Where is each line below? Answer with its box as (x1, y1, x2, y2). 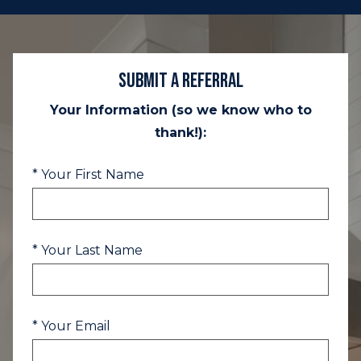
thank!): (155, 125, 206, 140)
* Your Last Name (32, 243, 143, 258)
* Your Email (32, 318, 110, 334)
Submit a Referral (118, 68, 243, 93)
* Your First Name (32, 167, 144, 182)
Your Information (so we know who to (49, 102, 312, 118)
